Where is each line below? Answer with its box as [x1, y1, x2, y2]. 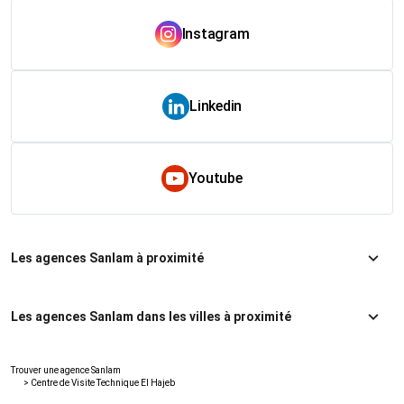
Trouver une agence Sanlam [11, 364, 121, 375]
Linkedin [189, 96, 242, 115]
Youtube [188, 169, 243, 187]
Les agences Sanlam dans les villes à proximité [11, 309, 291, 325]
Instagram [181, 24, 250, 42]
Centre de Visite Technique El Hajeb [31, 377, 175, 388]
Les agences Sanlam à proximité [11, 251, 204, 266]
